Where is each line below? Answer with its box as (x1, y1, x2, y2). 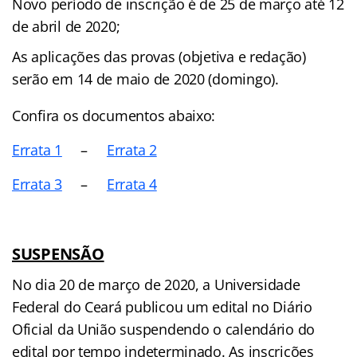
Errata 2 (106, 139, 157, 159)
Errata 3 (12, 174, 62, 194)
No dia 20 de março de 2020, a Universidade (12, 274, 300, 294)
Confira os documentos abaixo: (12, 105, 216, 125)
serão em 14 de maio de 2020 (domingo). (12, 69, 279, 88)
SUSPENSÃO (12, 242, 104, 265)
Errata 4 (106, 174, 157, 194)
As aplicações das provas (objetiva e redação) (12, 46, 306, 66)
